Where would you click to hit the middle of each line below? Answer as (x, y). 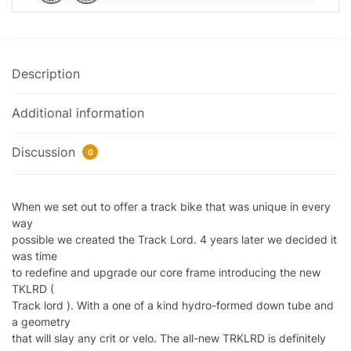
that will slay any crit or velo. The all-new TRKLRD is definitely (169, 338)
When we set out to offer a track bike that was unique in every (171, 206)
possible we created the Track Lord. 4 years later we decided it (174, 239)
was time (34, 255)
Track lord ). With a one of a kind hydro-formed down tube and (173, 305)
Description (46, 73)
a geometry (41, 321)
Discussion (45, 152)
